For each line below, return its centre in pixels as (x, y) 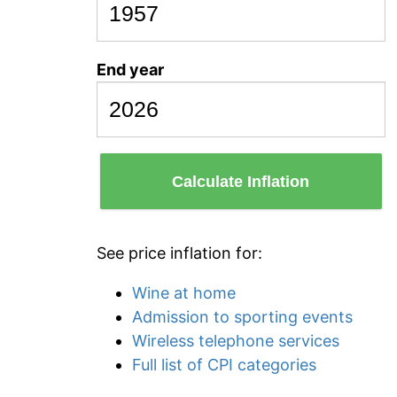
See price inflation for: (179, 253)
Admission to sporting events (242, 317)
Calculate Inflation (241, 181)
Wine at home (184, 293)
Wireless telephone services (236, 341)
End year (130, 70)
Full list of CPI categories (224, 365)
